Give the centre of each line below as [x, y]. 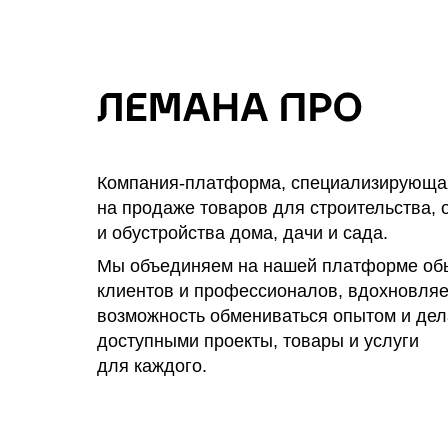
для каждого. [152, 366]
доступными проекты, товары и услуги [258, 341]
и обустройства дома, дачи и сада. [242, 233]
